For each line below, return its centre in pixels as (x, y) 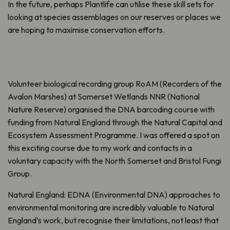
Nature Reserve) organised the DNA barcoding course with (111, 109)
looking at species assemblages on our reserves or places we (114, 17)
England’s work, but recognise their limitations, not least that (113, 220)
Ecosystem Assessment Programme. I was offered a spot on (114, 135)
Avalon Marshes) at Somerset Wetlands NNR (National (104, 96)
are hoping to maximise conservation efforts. (86, 30)
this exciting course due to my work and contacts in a (100, 148)
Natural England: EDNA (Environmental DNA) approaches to (114, 194)
